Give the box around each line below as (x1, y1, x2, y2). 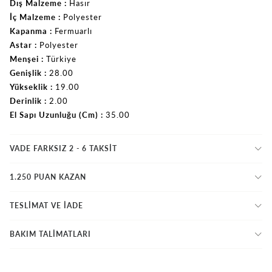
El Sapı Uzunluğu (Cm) (10, 109, 98, 120)
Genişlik (10, 67, 42, 78)
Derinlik (10, 95, 42, 106)
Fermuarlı (55, 25, 92, 36)
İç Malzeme (10, 12, 56, 22)
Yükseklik (10, 81, 48, 92)
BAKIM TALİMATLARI (10, 229, 91, 239)
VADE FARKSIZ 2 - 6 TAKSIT (10, 143, 117, 153)
